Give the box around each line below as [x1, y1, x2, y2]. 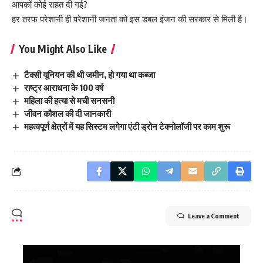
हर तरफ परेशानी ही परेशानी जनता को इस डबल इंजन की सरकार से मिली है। [12, 14, 248, 25]
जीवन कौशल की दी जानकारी [24, 107, 112, 119]
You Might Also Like [19, 42, 107, 56]
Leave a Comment [188, 211, 240, 220]
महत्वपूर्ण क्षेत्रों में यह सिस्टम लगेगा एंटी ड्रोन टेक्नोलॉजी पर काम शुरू [24, 120, 231, 131]
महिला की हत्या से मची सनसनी [24, 95, 115, 106]
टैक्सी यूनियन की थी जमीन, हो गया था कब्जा [24, 69, 156, 80]
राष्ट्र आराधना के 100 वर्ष [24, 82, 104, 93]
